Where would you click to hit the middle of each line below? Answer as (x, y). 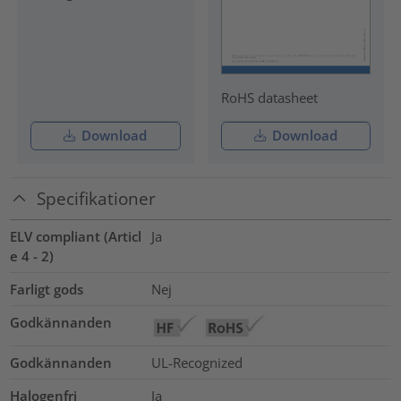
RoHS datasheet (269, 97)
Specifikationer (97, 199)
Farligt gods (47, 289)
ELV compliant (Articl (76, 236)
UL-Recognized (196, 362)
